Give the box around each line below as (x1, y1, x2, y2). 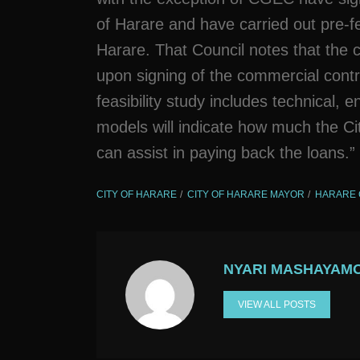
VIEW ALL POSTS (238, 299, 316, 310)
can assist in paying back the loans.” (96, 144, 355, 162)
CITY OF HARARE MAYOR (187, 189, 305, 200)
